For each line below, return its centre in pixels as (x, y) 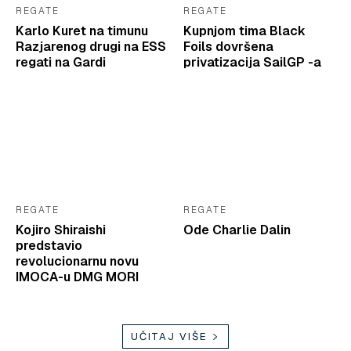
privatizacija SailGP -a (252, 63)
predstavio (49, 246)
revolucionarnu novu (77, 262)
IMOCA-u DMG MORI (77, 277)
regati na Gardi (61, 63)
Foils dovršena (228, 47)
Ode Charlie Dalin (237, 230)
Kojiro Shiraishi (61, 230)
